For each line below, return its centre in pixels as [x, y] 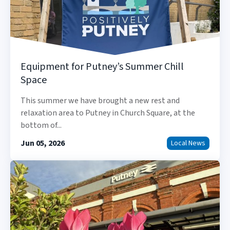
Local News [188, 143]
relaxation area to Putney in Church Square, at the [108, 113]
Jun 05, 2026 [43, 143]
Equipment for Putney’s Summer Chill [102, 67]
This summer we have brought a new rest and [100, 101]
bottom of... [41, 126]
